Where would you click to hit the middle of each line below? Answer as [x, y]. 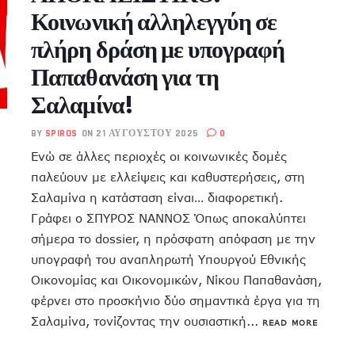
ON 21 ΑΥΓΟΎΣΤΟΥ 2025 [140, 134]
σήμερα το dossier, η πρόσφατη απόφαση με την [173, 239]
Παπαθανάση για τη [125, 78]
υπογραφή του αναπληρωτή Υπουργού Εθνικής [168, 260]
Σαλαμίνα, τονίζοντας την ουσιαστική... [147, 321]
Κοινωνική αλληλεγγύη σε [154, 23]
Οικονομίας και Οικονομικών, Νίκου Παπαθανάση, [176, 280]
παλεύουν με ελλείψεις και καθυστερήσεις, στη [168, 177]
